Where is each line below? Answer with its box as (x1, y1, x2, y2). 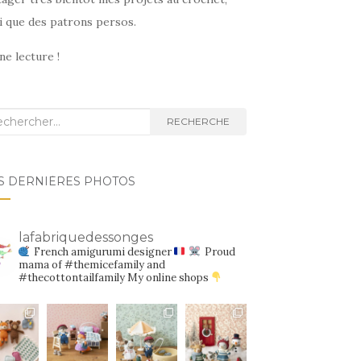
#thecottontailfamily (18, 271, 125, 285)
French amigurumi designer (31, 245, 174, 259)
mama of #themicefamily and (18, 258, 165, 272)
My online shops (124, 271, 211, 285)
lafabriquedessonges (18, 230, 153, 246)
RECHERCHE (166, 115, 230, 128)
